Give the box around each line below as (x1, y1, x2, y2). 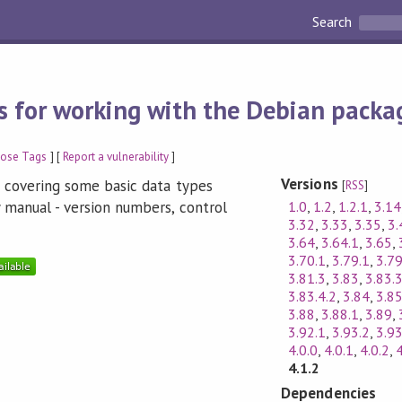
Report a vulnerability (62, 148, 170, 164)
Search (312, 13, 356, 31)
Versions (281, 174, 342, 195)
